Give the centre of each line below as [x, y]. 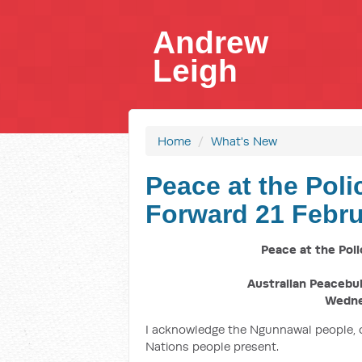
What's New [244, 141]
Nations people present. [212, 346]
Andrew [210, 42]
